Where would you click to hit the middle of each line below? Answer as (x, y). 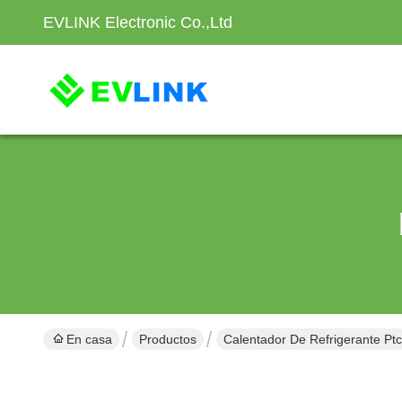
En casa (89, 339)
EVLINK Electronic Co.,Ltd (138, 22)
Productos (168, 339)
